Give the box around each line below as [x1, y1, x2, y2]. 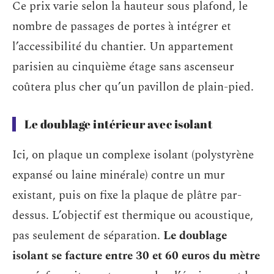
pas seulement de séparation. [12, 227, 163, 245]
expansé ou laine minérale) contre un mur [12, 166, 225, 184]
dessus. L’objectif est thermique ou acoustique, [12, 207, 253, 224]
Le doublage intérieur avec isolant [24, 116, 212, 132]
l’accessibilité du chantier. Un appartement [12, 37, 234, 56]
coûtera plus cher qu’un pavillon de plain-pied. [12, 78, 254, 96]
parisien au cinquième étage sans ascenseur [12, 57, 234, 76]
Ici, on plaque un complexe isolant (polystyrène [12, 146, 254, 164]
